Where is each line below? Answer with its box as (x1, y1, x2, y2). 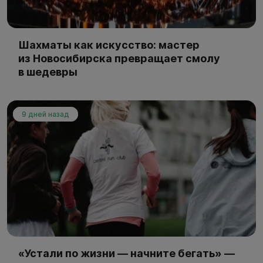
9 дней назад (22, 109, 69, 119)
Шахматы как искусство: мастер (18, 38, 200, 51)
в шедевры (18, 65, 77, 78)
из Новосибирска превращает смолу (18, 52, 220, 65)
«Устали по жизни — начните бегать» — (18, 247, 235, 259)
